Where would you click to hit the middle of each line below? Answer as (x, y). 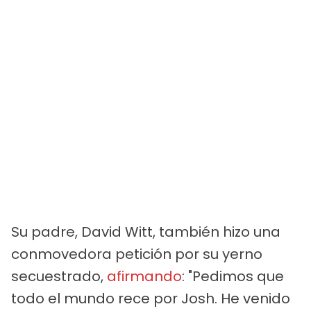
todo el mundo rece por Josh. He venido (151, 298)
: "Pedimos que (233, 276)
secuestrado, (59, 276)
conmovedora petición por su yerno (137, 254)
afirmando (144, 276)
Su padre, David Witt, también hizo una (146, 232)
